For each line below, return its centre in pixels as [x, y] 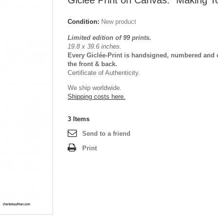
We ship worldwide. [95, 88]
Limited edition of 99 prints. [110, 38]
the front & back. [92, 64]
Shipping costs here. [97, 97]
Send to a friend [106, 134]
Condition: [83, 22]
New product [119, 22]
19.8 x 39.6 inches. [95, 46]
